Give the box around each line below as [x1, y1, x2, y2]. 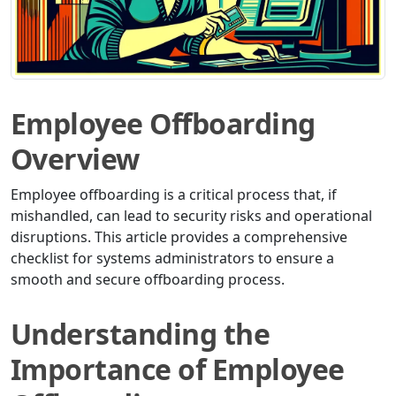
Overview [11, 140, 140, 179]
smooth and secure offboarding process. [11, 270, 285, 290]
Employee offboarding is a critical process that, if [11, 185, 337, 205]
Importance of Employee [11, 350, 345, 389]
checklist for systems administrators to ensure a [11, 248, 334, 269]
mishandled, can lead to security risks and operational [11, 206, 372, 226]
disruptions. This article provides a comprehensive [11, 227, 347, 247]
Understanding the [11, 315, 270, 354]
